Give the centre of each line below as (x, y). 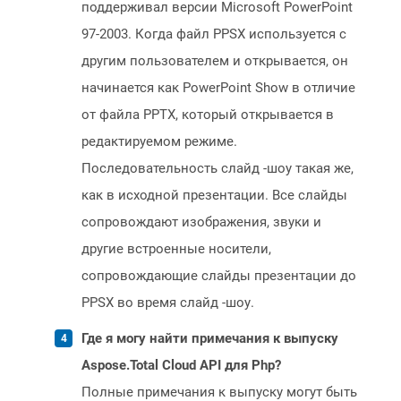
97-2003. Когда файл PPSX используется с (214, 34)
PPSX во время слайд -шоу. (168, 303)
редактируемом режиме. (159, 142)
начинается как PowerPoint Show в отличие (218, 88)
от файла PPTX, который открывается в (208, 115)
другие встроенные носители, (176, 249)
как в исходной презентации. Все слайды (214, 196)
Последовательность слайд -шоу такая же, (218, 169)
